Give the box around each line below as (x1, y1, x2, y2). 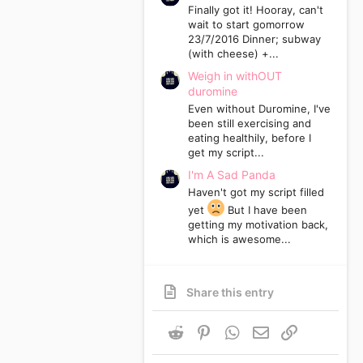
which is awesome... (188, 233, 291, 246)
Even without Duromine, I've (188, 102, 331, 116)
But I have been (224, 203, 307, 217)
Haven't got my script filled (188, 186, 324, 199)
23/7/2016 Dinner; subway (188, 32, 321, 46)
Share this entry (186, 284, 275, 299)
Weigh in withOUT (188, 69, 282, 83)
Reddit (185, 323, 220, 338)
